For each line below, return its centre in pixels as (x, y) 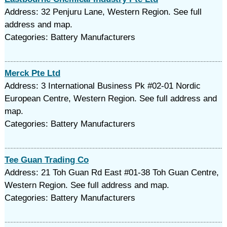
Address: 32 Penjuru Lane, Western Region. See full (103, 12)
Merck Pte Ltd (32, 73)
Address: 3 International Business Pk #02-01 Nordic (102, 86)
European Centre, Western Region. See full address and (110, 99)
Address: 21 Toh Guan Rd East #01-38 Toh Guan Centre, (111, 173)
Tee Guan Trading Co (46, 160)
